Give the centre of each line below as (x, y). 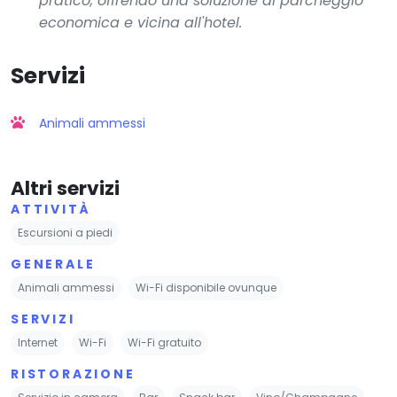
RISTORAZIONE (73, 374)
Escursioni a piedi (65, 232)
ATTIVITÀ (51, 209)
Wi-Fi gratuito (164, 342)
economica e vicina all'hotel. (140, 22)
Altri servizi (65, 188)
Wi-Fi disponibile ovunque (206, 287)
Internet (38, 342)
